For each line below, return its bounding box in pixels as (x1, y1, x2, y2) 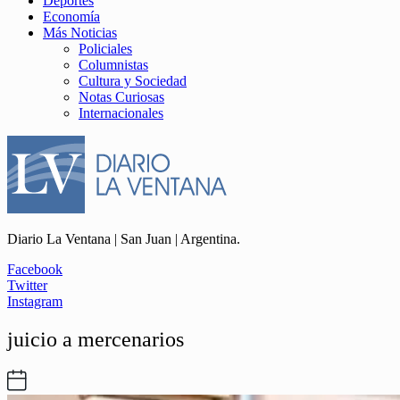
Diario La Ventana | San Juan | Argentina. (7, 231, 240, 246)
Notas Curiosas (79, 89, 164, 104)
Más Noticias (43, 25, 117, 40)
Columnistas (79, 57, 148, 72)
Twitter (7, 278, 47, 293)
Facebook (7, 262, 62, 277)
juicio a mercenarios (7, 327, 184, 351)
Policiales (79, 41, 132, 56)
